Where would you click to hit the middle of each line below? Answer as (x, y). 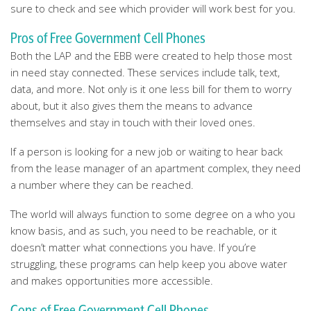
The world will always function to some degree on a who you (153, 214)
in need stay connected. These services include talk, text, (145, 72)
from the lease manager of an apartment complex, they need (155, 168)
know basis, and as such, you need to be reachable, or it (144, 230)
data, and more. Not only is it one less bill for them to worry (151, 89)
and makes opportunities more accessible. (112, 280)
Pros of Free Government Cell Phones (108, 38)
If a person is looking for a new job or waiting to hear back (146, 151)
